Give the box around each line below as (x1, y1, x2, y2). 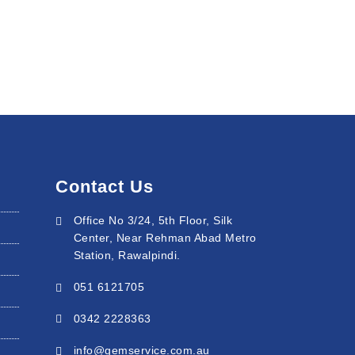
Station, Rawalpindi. (73, 248, 181, 261)
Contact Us (55, 176, 155, 197)
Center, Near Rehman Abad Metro (73, 231, 257, 244)
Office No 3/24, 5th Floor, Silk (73, 213, 233, 227)
